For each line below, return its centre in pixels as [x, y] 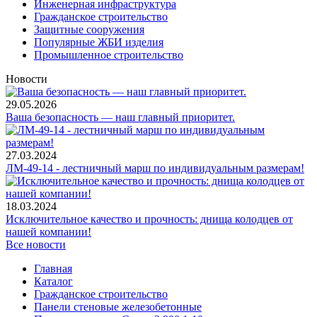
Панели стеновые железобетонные [118, 307]
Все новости [36, 245]
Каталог [53, 282]
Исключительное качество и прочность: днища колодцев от [149, 219]
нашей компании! [48, 232]
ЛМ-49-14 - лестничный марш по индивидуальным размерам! [155, 168]
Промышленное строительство [109, 55]
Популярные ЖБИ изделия [99, 42]
